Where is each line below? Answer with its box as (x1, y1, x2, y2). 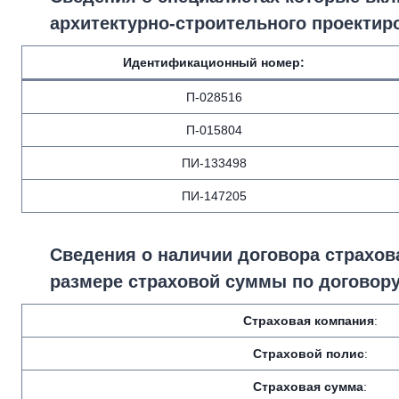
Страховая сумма (253, 379, 363, 394)
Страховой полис (252, 346, 364, 361)
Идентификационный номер (123, 55, 300, 69)
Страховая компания (242, 313, 374, 328)
